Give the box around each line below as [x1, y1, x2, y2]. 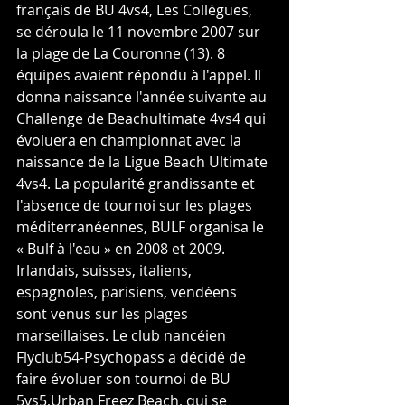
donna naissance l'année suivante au [16, 87, 270, 108]
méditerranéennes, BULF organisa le [16, 217, 268, 238]
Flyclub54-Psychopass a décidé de [16, 347, 250, 368]
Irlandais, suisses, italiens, [16, 260, 195, 281]
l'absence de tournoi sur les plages [16, 195, 256, 216]
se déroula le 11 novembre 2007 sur [16, 22, 264, 42]
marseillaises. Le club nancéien [16, 325, 230, 346]
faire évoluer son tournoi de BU [16, 369, 234, 390]
